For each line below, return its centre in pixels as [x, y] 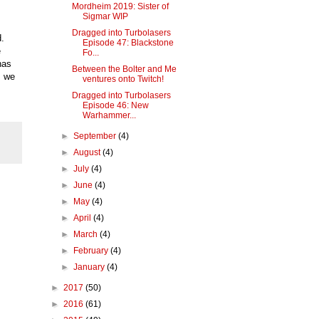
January [90, 267]
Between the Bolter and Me [124, 69]
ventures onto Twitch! [123, 79]
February [92, 251]
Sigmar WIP [105, 17]
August [88, 153]
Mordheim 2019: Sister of [120, 7]
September [96, 136]
